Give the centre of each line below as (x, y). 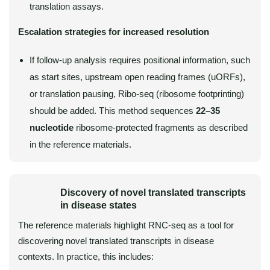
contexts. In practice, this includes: (86, 256)
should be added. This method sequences (113, 111)
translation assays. (67, 6)
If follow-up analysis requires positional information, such (140, 60)
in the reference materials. (80, 144)
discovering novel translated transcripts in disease (116, 241)
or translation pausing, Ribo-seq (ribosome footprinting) (137, 94)
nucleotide (52, 127)
